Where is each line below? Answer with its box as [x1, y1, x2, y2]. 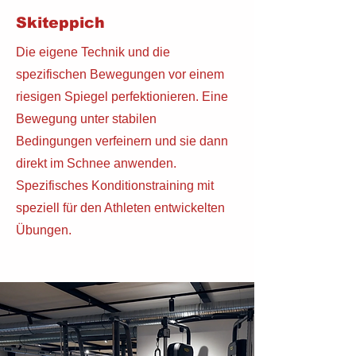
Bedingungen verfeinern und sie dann [16, 134, 228, 148]
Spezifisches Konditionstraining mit [16, 179, 214, 192]
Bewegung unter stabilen [16, 112, 157, 126]
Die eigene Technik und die [16, 45, 170, 59]
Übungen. [16, 223, 72, 237]
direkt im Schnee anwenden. [16, 157, 176, 170]
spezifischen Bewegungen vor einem [16, 68, 224, 81]
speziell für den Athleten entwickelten [16, 201, 225, 215]
